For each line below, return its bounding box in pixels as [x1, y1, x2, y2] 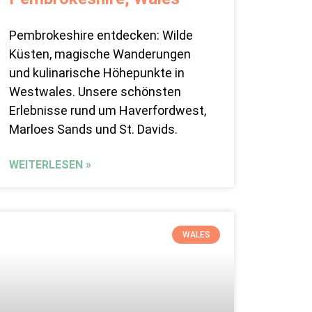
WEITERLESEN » [8, 158, 91, 172]
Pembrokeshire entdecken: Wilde [8, 28, 193, 43]
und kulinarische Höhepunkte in [8, 65, 185, 81]
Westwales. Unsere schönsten [8, 84, 181, 100]
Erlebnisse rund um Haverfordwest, [8, 103, 206, 118]
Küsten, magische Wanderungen [8, 47, 191, 62]
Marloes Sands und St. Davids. [8, 122, 178, 137]
